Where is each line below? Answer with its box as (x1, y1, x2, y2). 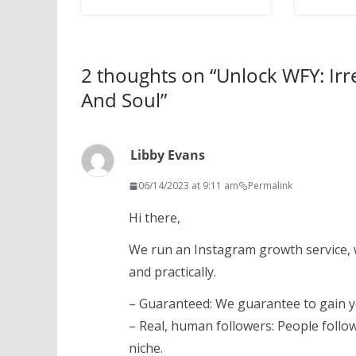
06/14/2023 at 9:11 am (138, 179, 238, 193)
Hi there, (129, 209, 180, 227)
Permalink (248, 179, 292, 193)
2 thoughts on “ (81, 62, 216, 89)
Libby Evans (130, 146, 205, 164)
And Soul (81, 87, 161, 114)
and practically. (129, 263, 216, 281)
